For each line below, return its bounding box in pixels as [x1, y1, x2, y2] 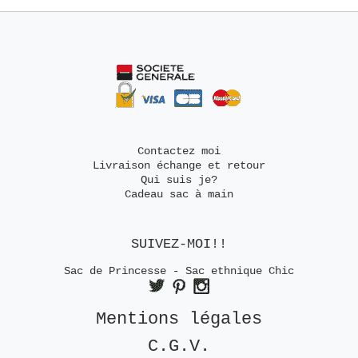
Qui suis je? [141, 173, 217, 187]
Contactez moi [137, 145, 221, 158]
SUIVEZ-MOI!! [131, 237, 227, 253]
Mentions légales [95, 309, 262, 330]
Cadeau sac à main [125, 188, 233, 201]
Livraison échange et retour [93, 159, 265, 173]
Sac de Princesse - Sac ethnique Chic [64, 265, 294, 278]
